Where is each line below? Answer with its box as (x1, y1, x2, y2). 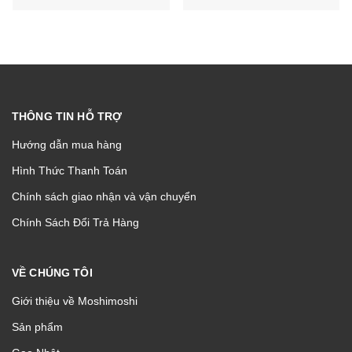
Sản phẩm (12, 320, 63, 333)
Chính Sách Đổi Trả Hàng (12, 215, 139, 229)
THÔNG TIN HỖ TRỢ (12, 109, 123, 123)
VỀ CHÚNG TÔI (12, 266, 93, 279)
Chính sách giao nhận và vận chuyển (12, 189, 196, 203)
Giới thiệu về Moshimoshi (12, 294, 137, 307)
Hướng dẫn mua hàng (12, 137, 122, 151)
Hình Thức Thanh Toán (12, 163, 127, 177)
